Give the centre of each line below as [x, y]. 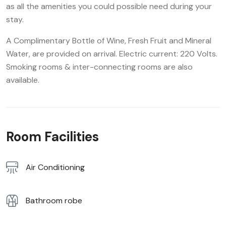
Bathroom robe [54, 200]
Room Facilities [52, 136]
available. [23, 80]
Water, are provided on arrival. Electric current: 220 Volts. [112, 53]
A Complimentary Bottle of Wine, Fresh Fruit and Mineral [109, 40]
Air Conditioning [55, 167]
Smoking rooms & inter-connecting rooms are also [99, 67]
